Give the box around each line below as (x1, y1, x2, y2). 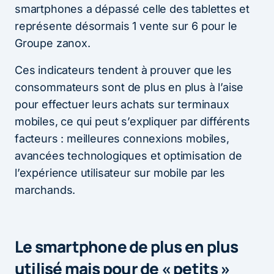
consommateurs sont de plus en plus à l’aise (15, 80, 244, 94)
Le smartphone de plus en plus (15, 235, 239, 257)
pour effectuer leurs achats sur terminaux (15, 97, 229, 111)
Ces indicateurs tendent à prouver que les (15, 63, 232, 76)
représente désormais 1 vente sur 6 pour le (15, 19, 237, 32)
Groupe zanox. (15, 36, 91, 50)
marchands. (15, 183, 76, 196)
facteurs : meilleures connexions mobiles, (15, 131, 229, 145)
